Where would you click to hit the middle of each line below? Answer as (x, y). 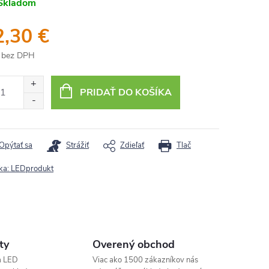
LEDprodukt (32, 169)
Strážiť (77, 145)
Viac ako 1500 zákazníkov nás (146, 260)
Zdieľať (132, 145)
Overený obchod (134, 244)
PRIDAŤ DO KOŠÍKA (125, 92)
